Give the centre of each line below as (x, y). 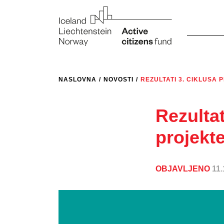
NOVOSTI (118, 79)
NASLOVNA (77, 79)
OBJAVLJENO (184, 168)
